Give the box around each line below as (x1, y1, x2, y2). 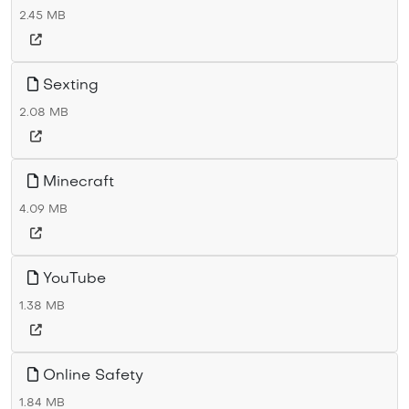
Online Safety (38, 369, 143, 383)
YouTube (38, 272, 106, 287)
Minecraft (38, 175, 114, 190)
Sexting (38, 79, 99, 93)
